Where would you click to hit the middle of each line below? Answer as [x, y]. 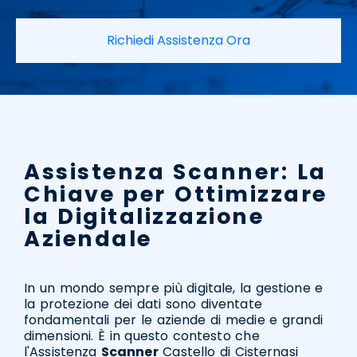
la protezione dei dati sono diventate [143, 304]
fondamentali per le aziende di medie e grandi [173, 320]
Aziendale [88, 238]
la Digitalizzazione [144, 216]
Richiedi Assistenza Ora [178, 41]
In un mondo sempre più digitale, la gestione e [174, 288]
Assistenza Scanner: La [175, 171]
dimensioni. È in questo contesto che [142, 336]
